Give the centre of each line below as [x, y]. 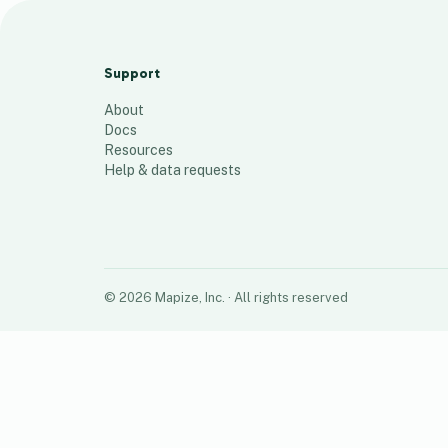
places [82, 66]
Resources [138, 150]
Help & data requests [172, 170]
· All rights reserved [286, 297]
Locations [77, 42]
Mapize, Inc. [190, 297]
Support [132, 73]
